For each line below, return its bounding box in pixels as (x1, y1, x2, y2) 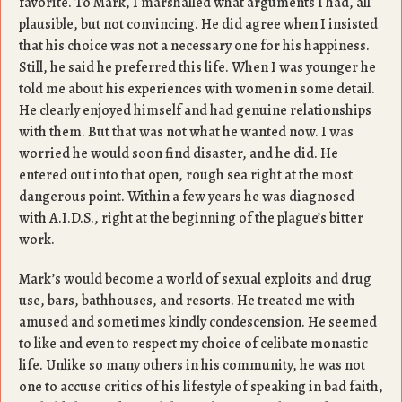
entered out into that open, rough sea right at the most (19, 165, 353, 185)
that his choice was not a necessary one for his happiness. (19, 36, 370, 56)
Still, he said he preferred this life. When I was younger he (19, 57, 376, 77)
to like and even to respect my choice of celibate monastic (19, 334, 368, 354)
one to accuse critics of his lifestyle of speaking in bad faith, (19, 377, 383, 397)
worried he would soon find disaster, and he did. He (19, 144, 338, 163)
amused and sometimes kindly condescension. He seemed (19, 312, 377, 332)
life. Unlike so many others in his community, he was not (19, 355, 365, 375)
